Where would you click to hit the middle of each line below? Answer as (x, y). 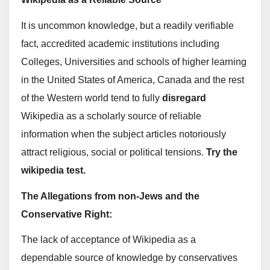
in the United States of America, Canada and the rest (133, 80)
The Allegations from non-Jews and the (110, 196)
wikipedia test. (53, 170)
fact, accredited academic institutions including (120, 43)
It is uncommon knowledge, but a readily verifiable (127, 25)
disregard (184, 98)
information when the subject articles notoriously (124, 134)
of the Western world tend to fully (92, 98)
